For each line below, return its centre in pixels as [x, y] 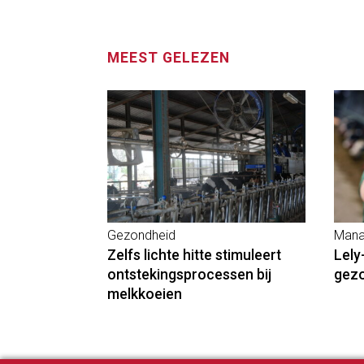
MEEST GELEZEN [168, 58]
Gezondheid [141, 236]
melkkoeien [144, 295]
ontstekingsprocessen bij [189, 275]
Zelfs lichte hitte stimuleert [194, 256]
